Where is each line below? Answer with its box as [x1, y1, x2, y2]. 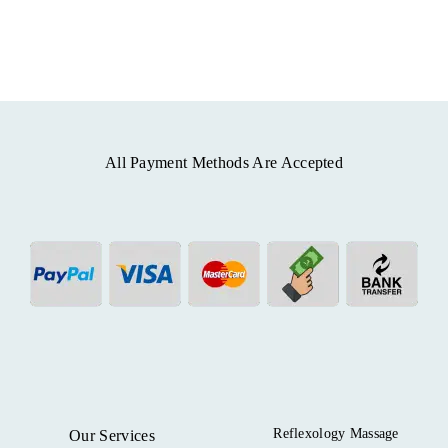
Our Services [69, 426, 155, 444]
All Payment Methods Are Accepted [104, 153, 344, 171]
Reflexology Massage [273, 425, 399, 441]
